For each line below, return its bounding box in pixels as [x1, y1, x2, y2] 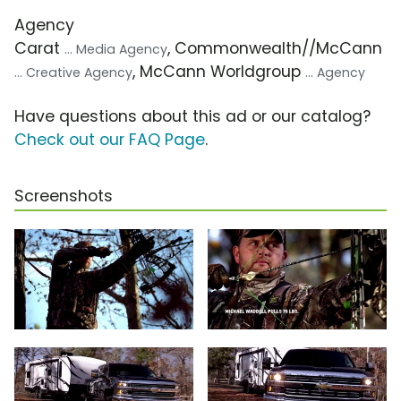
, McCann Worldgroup [132, 60, 305, 82]
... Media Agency [64, 39, 167, 58]
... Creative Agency [14, 63, 132, 81]
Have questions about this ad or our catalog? [14, 105, 371, 127]
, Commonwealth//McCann [167, 37, 382, 59]
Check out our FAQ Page [14, 128, 205, 150]
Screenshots [14, 184, 113, 207]
